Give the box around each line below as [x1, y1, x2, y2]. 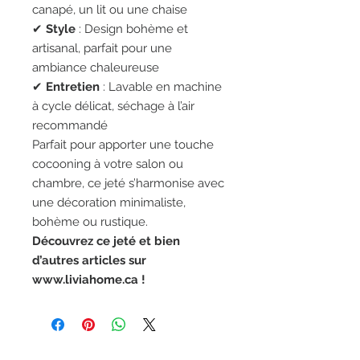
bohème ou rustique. [32, 215, 148, 229]
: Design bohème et [76, 22, 188, 36]
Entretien [46, 80, 100, 94]
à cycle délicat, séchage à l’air [32, 99, 194, 113]
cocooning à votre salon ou [32, 157, 183, 171]
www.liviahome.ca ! [32, 272, 145, 287]
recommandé [32, 118, 108, 133]
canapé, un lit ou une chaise [32, 2, 187, 17]
